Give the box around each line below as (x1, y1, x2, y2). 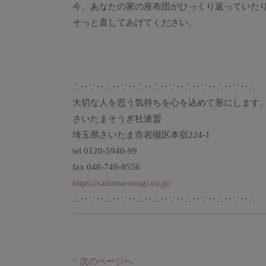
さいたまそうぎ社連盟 (72, 114, 170, 123)
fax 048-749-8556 (72, 162, 140, 172)
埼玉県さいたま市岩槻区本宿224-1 (72, 130, 210, 140)
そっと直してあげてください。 (72, 18, 197, 27)
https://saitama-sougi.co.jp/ (72, 178, 172, 188)
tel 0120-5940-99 (72, 146, 137, 156)
